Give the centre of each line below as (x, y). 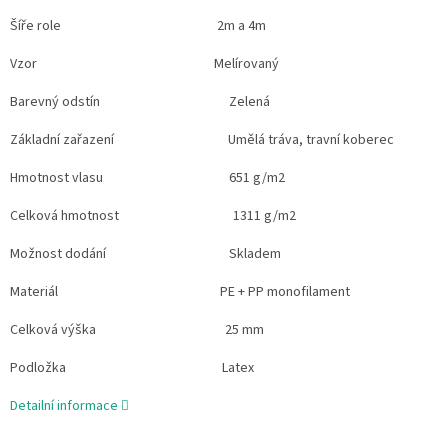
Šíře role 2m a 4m (138, 25)
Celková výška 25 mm (137, 329)
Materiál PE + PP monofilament (180, 291)
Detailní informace (64, 405)
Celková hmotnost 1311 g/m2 (153, 215)
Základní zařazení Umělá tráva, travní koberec (202, 139)
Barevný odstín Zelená (140, 101)
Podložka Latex (132, 367)
